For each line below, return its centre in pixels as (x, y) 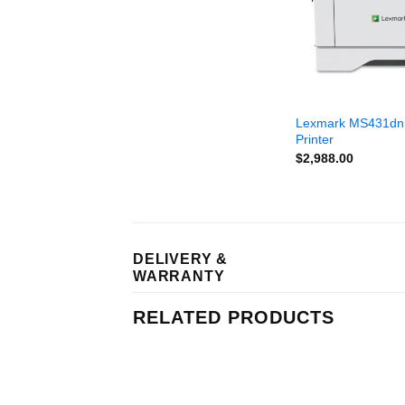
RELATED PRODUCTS (234, 317)
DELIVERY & (181, 259)
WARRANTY (179, 276)
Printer (314, 140)
